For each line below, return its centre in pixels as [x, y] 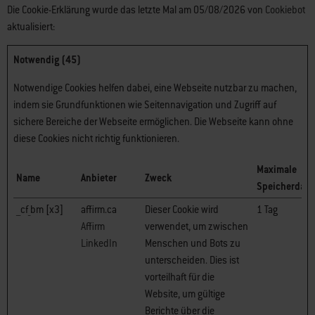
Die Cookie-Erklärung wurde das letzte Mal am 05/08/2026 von [136, 10]
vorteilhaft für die [180, 277]
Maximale [277, 169]
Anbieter [99, 178]
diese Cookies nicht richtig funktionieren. [96, 139]
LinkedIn [99, 243]
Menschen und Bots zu [193, 243]
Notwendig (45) [47, 60]
